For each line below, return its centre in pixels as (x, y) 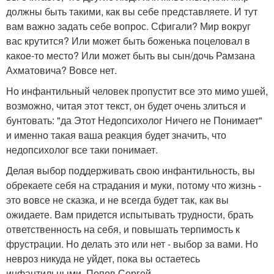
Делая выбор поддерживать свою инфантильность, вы (131, 170)
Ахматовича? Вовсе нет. (61, 70)
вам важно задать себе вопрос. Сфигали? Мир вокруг (128, 26)
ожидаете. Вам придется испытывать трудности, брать (130, 214)
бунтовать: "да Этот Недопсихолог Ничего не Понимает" (134, 120)
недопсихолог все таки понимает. (82, 150)
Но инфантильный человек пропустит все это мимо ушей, (137, 91)
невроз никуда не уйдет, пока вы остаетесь (103, 258)
